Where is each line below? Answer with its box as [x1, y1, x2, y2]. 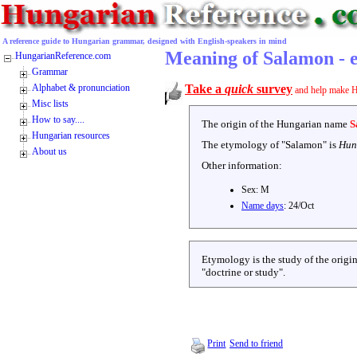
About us [32, 146, 67, 157]
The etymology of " [202, 139, 285, 151]
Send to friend [229, 338, 283, 349]
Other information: [202, 159, 282, 171]
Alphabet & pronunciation [32, 82, 130, 93]
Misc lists [32, 98, 69, 109]
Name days [241, 200, 284, 211]
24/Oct [288, 200, 314, 211]
